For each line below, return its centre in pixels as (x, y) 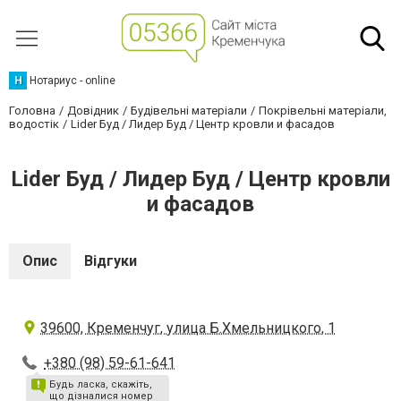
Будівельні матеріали (189, 111)
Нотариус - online (73, 81)
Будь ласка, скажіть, (101, 384)
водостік (34, 124)
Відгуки (111, 261)
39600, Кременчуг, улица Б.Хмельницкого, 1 (188, 328)
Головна (32, 111)
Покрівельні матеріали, (323, 111)
